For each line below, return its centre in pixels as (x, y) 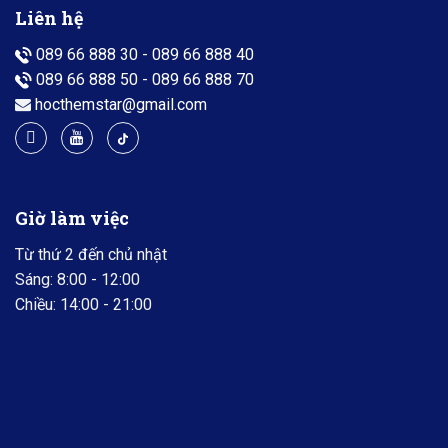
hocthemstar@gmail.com (121, 104)
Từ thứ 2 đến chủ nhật (91, 254)
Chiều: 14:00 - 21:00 (83, 304)
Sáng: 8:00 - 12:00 (77, 279)
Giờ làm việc (72, 217)
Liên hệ (49, 17)
